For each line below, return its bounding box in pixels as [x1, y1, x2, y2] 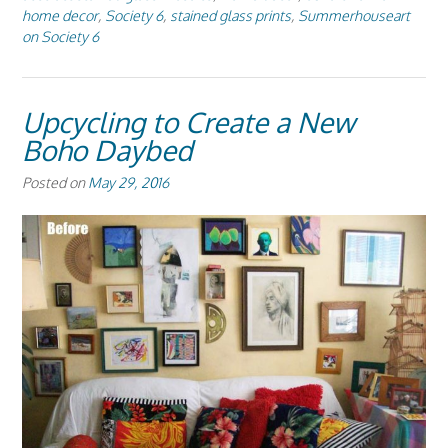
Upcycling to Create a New [22, 103, 355, 140]
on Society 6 [22, 26, 99, 45]
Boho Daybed [22, 131, 193, 168]
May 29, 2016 [88, 172, 169, 191]
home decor [22, 5, 98, 24]
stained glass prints [170, 5, 291, 24]
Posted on [22, 172, 88, 191]
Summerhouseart [298, 5, 410, 24]
